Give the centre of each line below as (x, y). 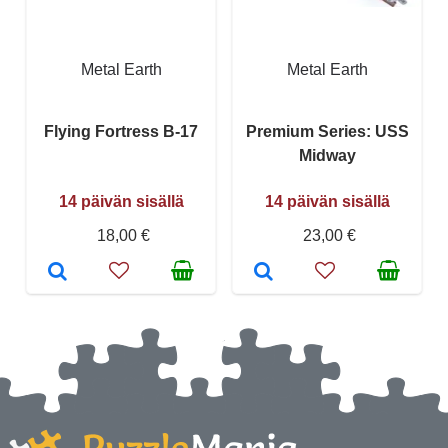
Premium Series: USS (327, 131)
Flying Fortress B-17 (121, 131)
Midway (327, 155)
